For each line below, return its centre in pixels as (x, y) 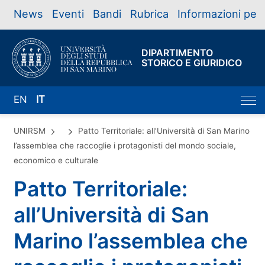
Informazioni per (219, 14)
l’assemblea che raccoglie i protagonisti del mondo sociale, (125, 145)
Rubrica (149, 14)
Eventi (68, 14)
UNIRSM (29, 130)
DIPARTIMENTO (177, 52)
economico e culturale (56, 160)
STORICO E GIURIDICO (192, 62)
